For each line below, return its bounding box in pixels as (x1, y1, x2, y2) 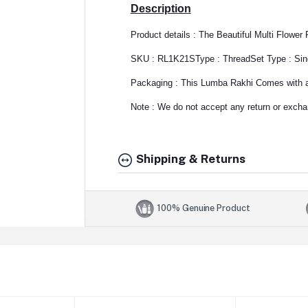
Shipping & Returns (133, 152, 245, 166)
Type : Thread (195, 54, 250, 65)
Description (130, 3, 191, 15)
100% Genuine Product (157, 202, 250, 213)
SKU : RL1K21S (130, 54, 195, 65)
